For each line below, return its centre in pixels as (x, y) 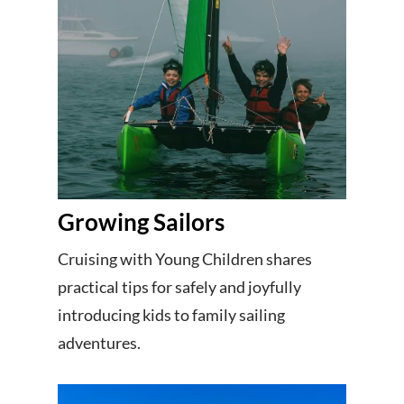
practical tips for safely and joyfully (179, 287)
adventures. (99, 343)
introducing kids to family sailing (171, 315)
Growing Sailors (141, 221)
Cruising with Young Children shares (185, 259)
